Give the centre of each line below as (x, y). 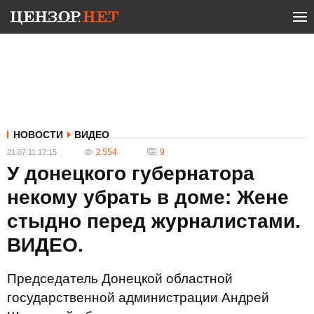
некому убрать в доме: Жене (148, 197)
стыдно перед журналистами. (154, 221)
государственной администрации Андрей (138, 298)
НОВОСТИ (38, 135)
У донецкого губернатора (131, 173)
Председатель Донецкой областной (120, 279)
